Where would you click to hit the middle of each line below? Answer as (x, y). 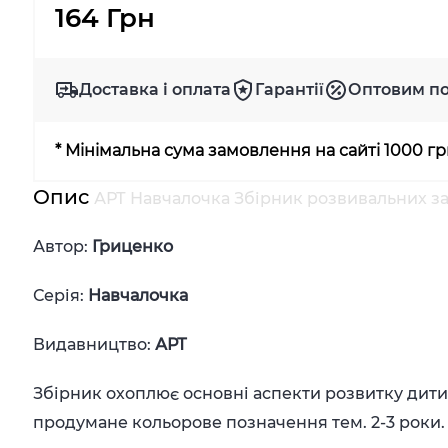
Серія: (61, 295)
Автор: (63, 246)
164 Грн (105, 18)
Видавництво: (92, 344)
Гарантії (290, 89)
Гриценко (133, 246)
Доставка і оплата (155, 89)
